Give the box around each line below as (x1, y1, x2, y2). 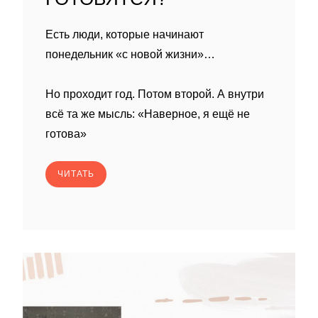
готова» (45, 128, 87, 140)
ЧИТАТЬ (57, 169, 94, 179)
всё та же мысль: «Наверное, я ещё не (45, 108, 250, 120)
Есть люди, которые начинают (45, 28, 204, 40)
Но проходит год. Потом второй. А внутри (45, 88, 264, 100)
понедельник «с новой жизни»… (45, 48, 215, 60)
